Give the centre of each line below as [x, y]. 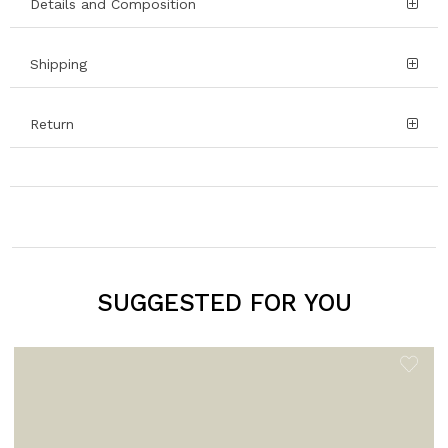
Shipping [58, 64]
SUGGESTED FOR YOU [224, 303]
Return [52, 124]
